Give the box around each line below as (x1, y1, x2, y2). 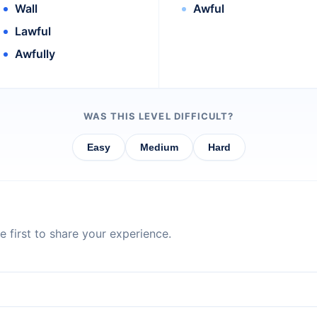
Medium (139, 142, 178, 154)
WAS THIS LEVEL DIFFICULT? (83, 110, 234, 122)
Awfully (14, 47, 55, 62)
